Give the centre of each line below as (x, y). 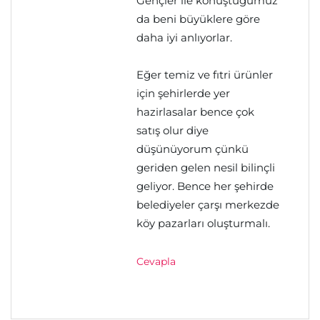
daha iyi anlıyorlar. (184, 37)
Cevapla (156, 261)
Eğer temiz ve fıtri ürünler (205, 75)
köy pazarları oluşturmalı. (203, 223)
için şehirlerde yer (183, 93)
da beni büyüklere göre (198, 19)
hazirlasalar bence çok (195, 112)
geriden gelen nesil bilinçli (206, 167)
